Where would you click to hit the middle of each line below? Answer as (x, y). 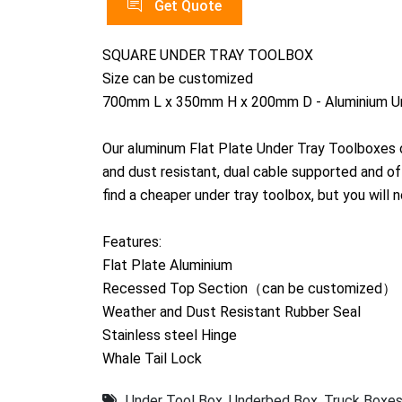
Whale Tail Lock (152, 359)
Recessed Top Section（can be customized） (249, 289)
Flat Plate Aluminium (167, 266)
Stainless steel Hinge (170, 336)
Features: (132, 242)
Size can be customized (178, 79)
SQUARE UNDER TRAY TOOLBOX (208, 56)
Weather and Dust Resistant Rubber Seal (232, 312)
